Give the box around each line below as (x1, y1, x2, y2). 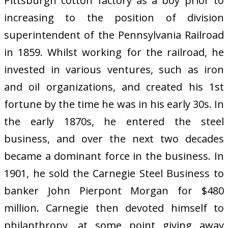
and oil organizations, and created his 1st (4, 79, 224, 94)
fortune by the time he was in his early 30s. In (4, 97, 224, 111)
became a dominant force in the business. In (4, 149, 224, 163)
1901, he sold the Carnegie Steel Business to (4, 166, 224, 180)
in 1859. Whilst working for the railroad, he (4, 45, 224, 59)
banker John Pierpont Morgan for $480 (4, 183, 224, 197)
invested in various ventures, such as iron (4, 62, 224, 76)
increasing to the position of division (4, 10, 224, 24)
